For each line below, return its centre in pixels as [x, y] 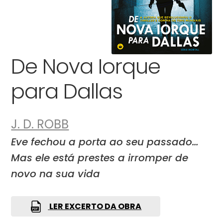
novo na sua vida [56, 174]
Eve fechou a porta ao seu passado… [105, 142]
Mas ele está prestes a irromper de [100, 158]
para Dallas [67, 91]
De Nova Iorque [86, 66]
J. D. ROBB [40, 124]
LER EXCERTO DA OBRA [96, 206]
